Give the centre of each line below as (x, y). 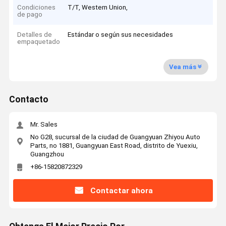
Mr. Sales (44, 125)
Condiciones (37, 7)
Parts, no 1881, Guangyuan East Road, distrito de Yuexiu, (114, 145)
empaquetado (39, 42)
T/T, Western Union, (98, 7)
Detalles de (35, 35)
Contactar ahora (121, 190)
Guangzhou (47, 154)
